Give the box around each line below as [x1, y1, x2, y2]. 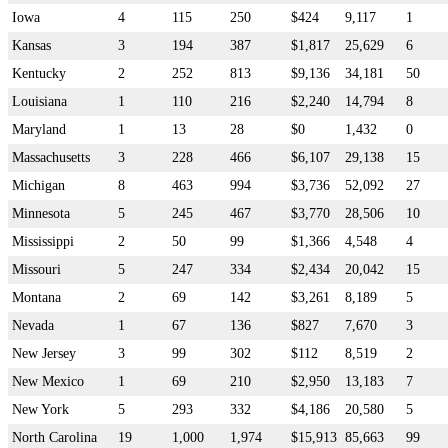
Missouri [12, 261, 61, 277]
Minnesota [12, 205, 70, 221]
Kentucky [12, 65, 66, 81]
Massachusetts [12, 149, 90, 165]
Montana [12, 289, 61, 305]
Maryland [12, 121, 66, 137]
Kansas [12, 37, 51, 53]
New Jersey [12, 345, 76, 361]
